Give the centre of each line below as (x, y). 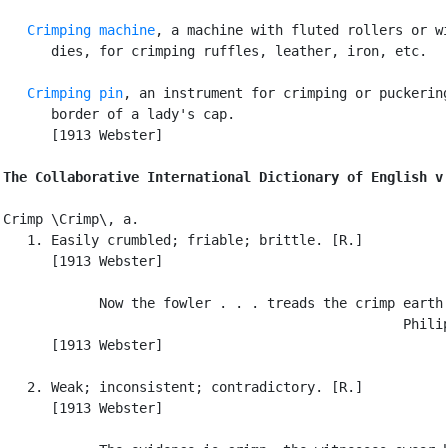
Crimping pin (75, 92)
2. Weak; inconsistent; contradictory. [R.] (183, 386)
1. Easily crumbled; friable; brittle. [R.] (183, 239)
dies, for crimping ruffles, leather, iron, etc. (215, 50)
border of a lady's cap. (119, 113)
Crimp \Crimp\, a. (71, 218)
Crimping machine (91, 29)
